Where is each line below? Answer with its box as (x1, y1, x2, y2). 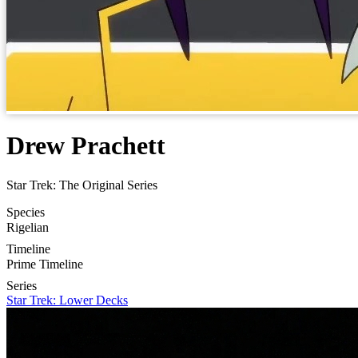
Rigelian (6, 220, 49, 234)
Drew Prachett (6, 131, 165, 161)
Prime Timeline (6, 257, 83, 271)
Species (6, 205, 45, 219)
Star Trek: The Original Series (6, 177, 157, 192)
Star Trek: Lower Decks (6, 292, 128, 307)
